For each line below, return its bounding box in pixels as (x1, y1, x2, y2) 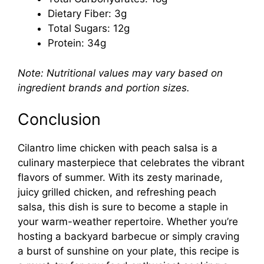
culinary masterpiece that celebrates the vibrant (18, 157, 245, 169)
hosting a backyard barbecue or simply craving (18, 230, 239, 243)
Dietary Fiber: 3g (48, 8, 127, 20)
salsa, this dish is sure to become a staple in (18, 201, 228, 213)
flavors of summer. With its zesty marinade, (18, 171, 223, 184)
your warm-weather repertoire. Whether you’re (18, 216, 238, 228)
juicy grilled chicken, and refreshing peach (18, 186, 216, 199)
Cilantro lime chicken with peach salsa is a (18, 142, 217, 154)
